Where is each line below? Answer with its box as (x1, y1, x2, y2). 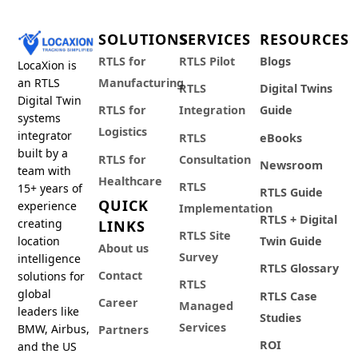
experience (18, 197, 78, 213)
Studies (259, 309, 301, 325)
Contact (98, 267, 143, 283)
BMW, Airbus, (18, 320, 90, 336)
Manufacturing (98, 75, 185, 91)
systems (18, 109, 62, 125)
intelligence (18, 250, 82, 266)
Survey (178, 249, 218, 265)
